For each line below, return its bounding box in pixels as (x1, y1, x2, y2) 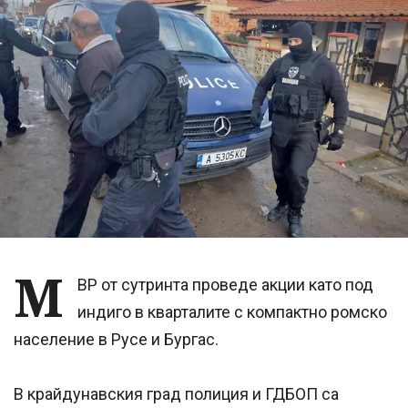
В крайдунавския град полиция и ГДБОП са (14, 384, 339, 404)
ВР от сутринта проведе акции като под (77, 275, 373, 295)
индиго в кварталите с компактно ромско (77, 302, 387, 322)
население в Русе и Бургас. (14, 330, 219, 350)
